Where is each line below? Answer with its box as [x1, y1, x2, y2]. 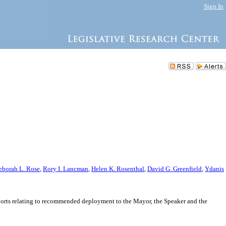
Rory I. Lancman [43, 165, 88, 173]
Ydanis [205, 165, 224, 173]
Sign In [204, 3, 223, 10]
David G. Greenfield [147, 165, 202, 173]
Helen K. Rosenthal [91, 165, 144, 173]
